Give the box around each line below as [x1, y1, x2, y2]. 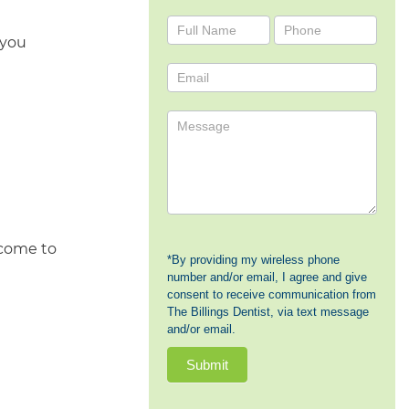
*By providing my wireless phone [167, 253, 340, 267]
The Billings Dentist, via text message [167, 305, 369, 319]
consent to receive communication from [167, 288, 376, 301]
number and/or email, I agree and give [167, 270, 367, 284]
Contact [166, 17, 234, 38]
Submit [186, 357, 228, 372]
